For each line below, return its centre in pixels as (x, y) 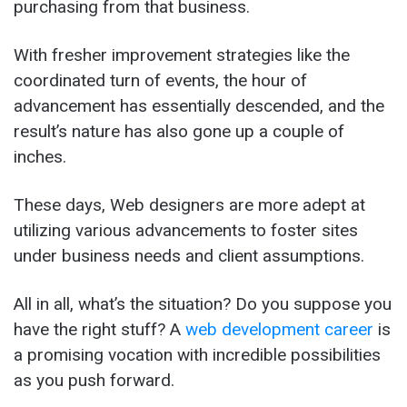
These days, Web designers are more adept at (189, 204)
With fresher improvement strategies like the (182, 55)
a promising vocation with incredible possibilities (197, 354)
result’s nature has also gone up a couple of (179, 131)
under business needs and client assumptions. (189, 255)
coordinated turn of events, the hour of (160, 80)
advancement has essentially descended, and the (199, 105)
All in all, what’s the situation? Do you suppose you (203, 303)
